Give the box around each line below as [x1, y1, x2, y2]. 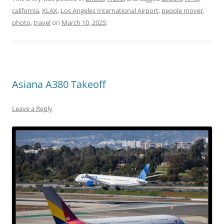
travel [33, 18, 50, 27]
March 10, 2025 [61, 18, 106, 27]
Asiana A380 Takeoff [12, 77, 105, 91]
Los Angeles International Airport [60, 6, 158, 15]
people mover [161, 6, 203, 15]
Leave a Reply [12, 104, 52, 113]
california [12, 6, 39, 15]
